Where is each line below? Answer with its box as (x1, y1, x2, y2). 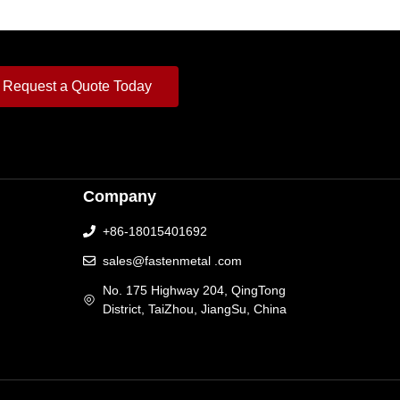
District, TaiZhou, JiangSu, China (103, 301, 287, 316)
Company (82, 187, 156, 205)
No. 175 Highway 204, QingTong (103, 282, 287, 297)
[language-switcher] (82, 338, 207, 354)
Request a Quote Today (2, 78, 152, 94)
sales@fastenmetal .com (103, 253, 243, 268)
